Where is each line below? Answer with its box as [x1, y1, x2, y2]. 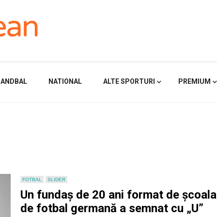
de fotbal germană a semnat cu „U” [20, 201, 204, 215]
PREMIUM [178, 77, 211, 85]
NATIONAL [48, 77, 82, 85]
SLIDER [47, 177, 66, 182]
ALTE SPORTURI [103, 77, 155, 85]
